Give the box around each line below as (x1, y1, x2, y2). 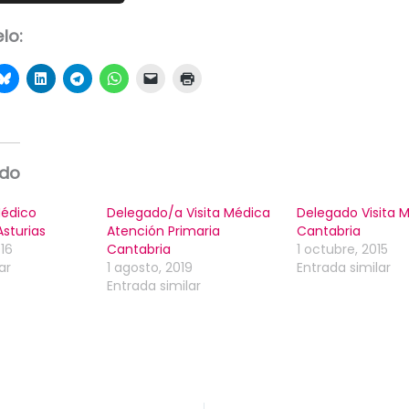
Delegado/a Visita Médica (106, 204, 270, 223)
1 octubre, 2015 (296, 240, 388, 259)
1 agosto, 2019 (106, 258, 193, 278)
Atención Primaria (106, 222, 220, 241)
